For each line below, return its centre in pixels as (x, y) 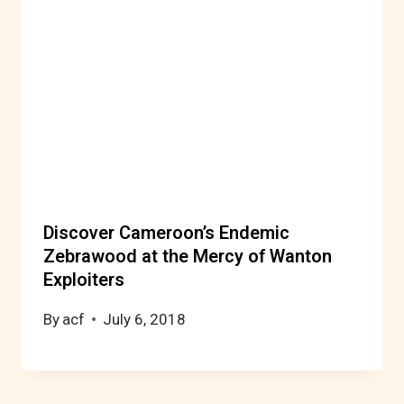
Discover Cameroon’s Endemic (166, 233)
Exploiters (84, 280)
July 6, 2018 (145, 319)
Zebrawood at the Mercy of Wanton (188, 256)
